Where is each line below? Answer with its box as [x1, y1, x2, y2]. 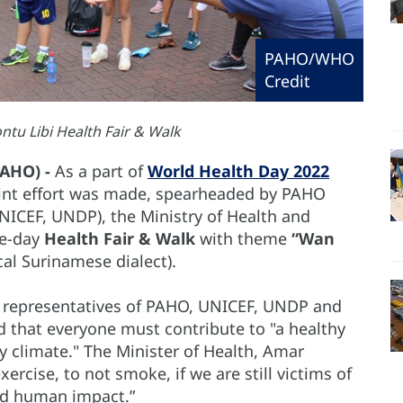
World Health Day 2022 [148, 160, 329, 182]
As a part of [55, 160, 148, 182]
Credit [264, 70, 310, 92]
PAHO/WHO [264, 48, 354, 69]
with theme [200, 228, 291, 249]
